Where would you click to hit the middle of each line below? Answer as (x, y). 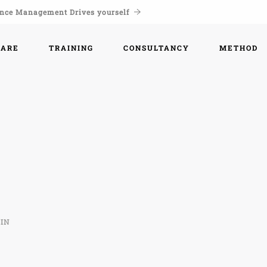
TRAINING (71, 48)
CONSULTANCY (156, 48)
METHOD (239, 48)
